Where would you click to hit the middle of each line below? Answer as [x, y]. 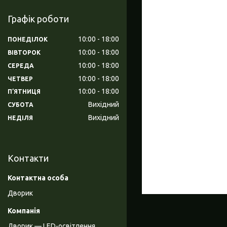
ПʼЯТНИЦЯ [24, 92]
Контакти [28, 158]
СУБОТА [21, 105]
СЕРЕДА [21, 65]
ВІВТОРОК [24, 52]
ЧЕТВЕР [20, 79]
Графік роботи [38, 19]
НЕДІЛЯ [20, 118]
